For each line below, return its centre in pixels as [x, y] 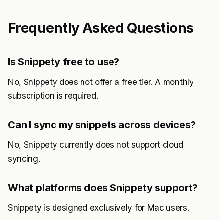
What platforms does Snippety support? [103, 188]
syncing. [24, 159]
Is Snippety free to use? [64, 62]
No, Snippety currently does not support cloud [96, 145]
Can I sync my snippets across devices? [102, 125]
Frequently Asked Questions [101, 28]
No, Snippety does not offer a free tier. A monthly [101, 82]
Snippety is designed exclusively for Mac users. [98, 208]
